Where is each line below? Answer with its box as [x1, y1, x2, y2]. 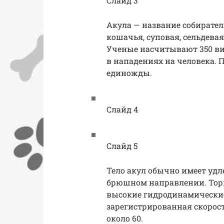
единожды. [106, 67, 152, 78]
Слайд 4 [106, 104, 138, 115]
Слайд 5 [106, 140, 137, 151]
